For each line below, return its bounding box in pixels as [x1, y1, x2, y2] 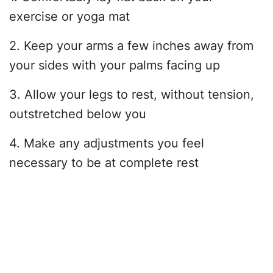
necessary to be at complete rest [9, 155, 199, 170]
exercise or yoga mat [9, 9, 130, 24]
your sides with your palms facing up [9, 58, 220, 73]
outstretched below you [9, 107, 146, 121]
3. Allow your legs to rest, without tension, [9, 87, 254, 102]
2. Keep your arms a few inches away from [9, 38, 253, 53]
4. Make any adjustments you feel [9, 136, 204, 151]
